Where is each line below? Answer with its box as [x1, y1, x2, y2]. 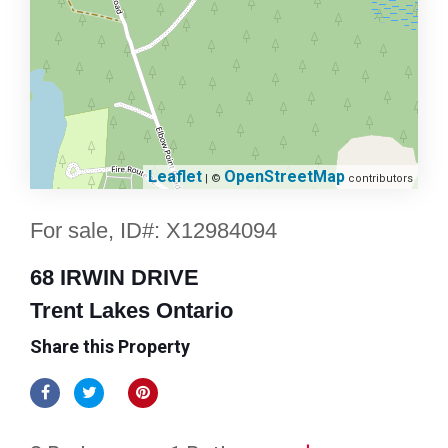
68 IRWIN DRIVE [30, 265, 199, 290]
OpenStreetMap [224, 167, 345, 186]
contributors [345, 172, 413, 185]
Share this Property [30, 336, 190, 357]
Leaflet [148, 167, 202, 186]
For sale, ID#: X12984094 [30, 218, 277, 243]
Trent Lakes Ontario [30, 298, 233, 323]
